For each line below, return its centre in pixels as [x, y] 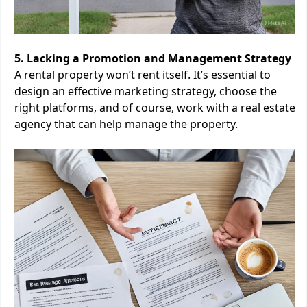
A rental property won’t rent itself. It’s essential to [143, 75]
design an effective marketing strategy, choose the [146, 91]
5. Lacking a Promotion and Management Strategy [153, 58]
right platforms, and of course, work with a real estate [155, 108]
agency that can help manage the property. [126, 124]
